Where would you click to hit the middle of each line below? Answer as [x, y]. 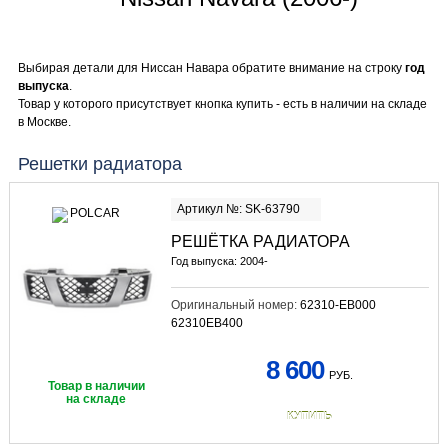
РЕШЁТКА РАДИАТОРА [260, 241]
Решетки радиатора [99, 163]
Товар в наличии [96, 386]
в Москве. [44, 122]
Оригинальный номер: [235, 304]
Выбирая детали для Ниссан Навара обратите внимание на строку [211, 68]
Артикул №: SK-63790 [238, 208]
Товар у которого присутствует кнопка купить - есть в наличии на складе [222, 104]
